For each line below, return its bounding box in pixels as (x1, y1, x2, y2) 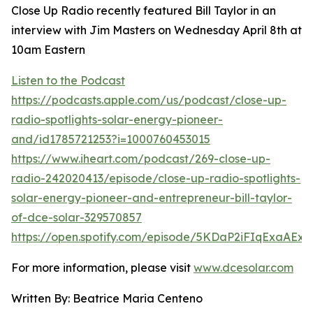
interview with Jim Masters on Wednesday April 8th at (11, 23, 302, 37)
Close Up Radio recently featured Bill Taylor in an (11, 3, 276, 17)
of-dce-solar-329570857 (11, 210, 142, 224)
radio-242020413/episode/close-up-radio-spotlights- (11, 171, 300, 185)
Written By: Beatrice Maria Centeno (11, 291, 203, 305)
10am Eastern (11, 43, 85, 57)
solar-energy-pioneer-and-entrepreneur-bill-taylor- (11, 191, 292, 205)
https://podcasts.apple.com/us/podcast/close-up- (11, 93, 286, 107)
